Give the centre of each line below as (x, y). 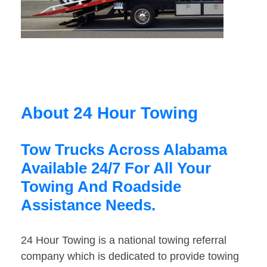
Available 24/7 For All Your (116, 168)
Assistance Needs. (88, 205)
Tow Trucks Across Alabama (124, 150)
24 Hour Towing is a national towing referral (124, 240)
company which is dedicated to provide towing (130, 257)
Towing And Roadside (101, 187)
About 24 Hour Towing (109, 113)
